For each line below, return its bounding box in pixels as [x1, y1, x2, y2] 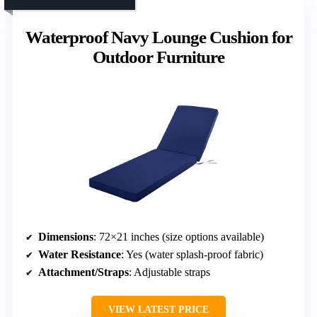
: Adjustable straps [129, 265, 210, 278]
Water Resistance [38, 248, 121, 260]
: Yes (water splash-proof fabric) [121, 248, 263, 260]
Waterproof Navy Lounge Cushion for [25, 27, 292, 47]
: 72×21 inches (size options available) [93, 230, 264, 243]
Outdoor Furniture [93, 47, 224, 67]
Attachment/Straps [38, 265, 129, 278]
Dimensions [38, 230, 93, 243]
